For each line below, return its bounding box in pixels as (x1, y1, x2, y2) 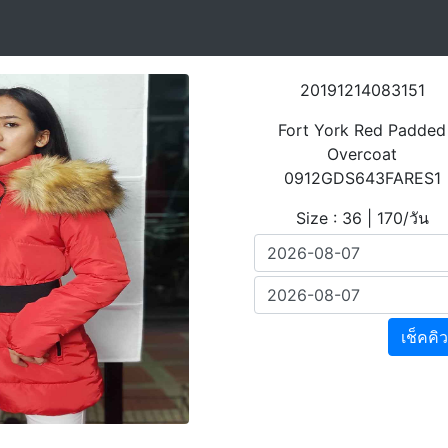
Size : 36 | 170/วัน (295, 208, 429, 228)
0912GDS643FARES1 (283, 168, 441, 188)
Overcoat (327, 144, 398, 164)
